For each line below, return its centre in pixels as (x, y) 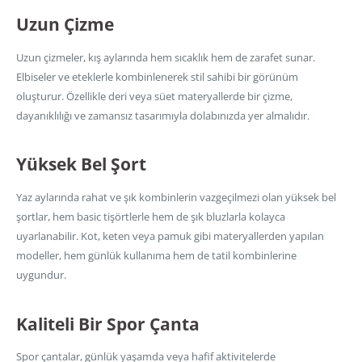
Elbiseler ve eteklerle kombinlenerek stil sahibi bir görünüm (157, 76)
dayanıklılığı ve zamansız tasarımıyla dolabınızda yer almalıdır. (163, 115)
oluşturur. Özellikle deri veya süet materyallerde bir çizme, (154, 96)
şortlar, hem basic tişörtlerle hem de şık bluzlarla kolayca (151, 217)
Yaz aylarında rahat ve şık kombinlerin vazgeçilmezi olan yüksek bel (176, 198)
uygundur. (41, 275)
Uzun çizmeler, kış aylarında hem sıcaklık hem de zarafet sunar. (166, 57)
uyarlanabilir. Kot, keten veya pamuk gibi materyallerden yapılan (170, 236)
